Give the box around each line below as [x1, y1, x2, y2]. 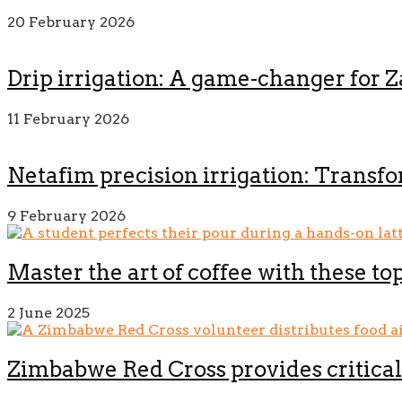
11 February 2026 [7, 110, 129, 128]
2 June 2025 [7, 303, 90, 321]
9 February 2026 [7, 206, 126, 224]
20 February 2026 [7, 13, 135, 31]
